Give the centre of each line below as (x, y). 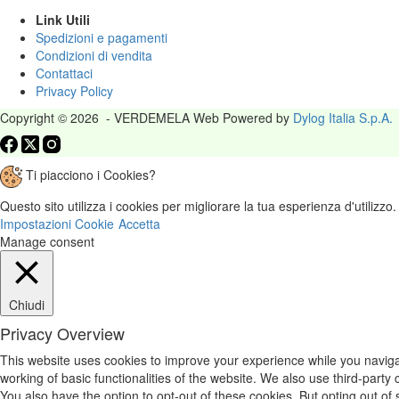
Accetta (139, 223)
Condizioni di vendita (94, 55)
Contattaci (64, 73)
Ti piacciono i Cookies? (89, 174)
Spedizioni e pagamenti (102, 37)
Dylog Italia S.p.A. (343, 117)
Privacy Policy (74, 90)
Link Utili (63, 19)
